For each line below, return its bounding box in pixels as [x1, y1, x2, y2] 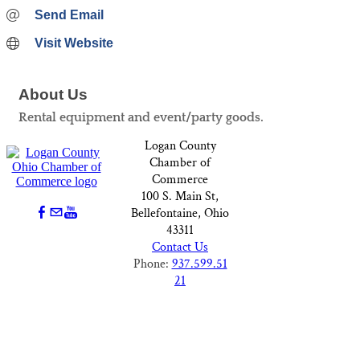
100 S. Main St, [141, 188, 219, 205]
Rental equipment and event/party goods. [18, 110, 264, 125]
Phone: [133, 256, 172, 272]
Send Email [35, 8, 104, 22]
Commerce [152, 171, 208, 188]
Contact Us [152, 239, 208, 256]
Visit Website [35, 36, 113, 51]
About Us [18, 86, 88, 104]
